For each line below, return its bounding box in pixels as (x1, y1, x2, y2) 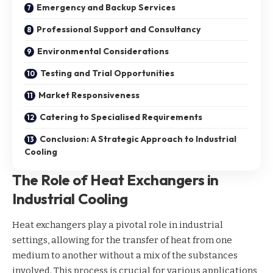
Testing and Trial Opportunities (40, 67, 174, 79)
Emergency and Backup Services (37, 1, 175, 13)
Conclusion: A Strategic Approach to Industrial (40, 133, 236, 144)
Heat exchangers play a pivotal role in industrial (12, 219, 223, 230)
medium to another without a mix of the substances (12, 249, 238, 261)
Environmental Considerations (37, 45, 169, 57)
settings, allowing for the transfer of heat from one (12, 234, 232, 246)
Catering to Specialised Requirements (40, 111, 202, 122)
